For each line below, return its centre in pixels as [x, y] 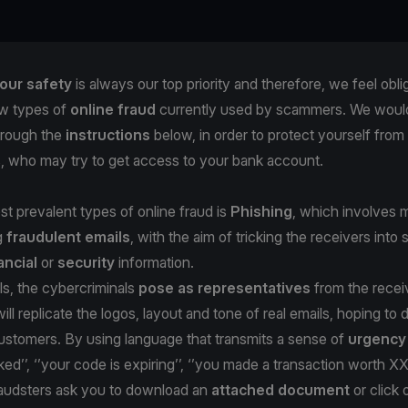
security [86, 262]
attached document [280, 389]
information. [156, 262]
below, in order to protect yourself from [279, 134]
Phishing [261, 211]
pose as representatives [224, 287]
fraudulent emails [68, 236]
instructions [110, 134]
